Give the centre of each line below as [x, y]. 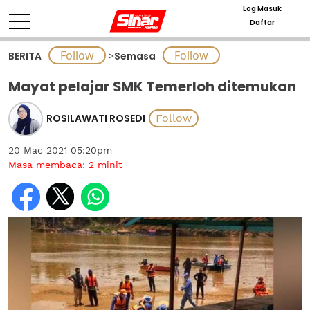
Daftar [262, 22]
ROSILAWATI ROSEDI [96, 118]
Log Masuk [262, 9]
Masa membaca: [48, 165]
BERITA [25, 56]
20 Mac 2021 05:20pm [60, 150]
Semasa [135, 56]
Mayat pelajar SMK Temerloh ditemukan [152, 86]
